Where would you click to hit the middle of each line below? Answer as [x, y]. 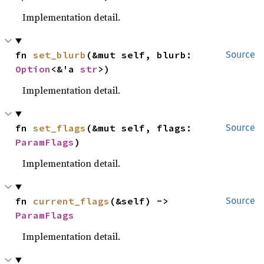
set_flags [60, 128]
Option [33, 69]
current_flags [72, 201]
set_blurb [60, 55]
